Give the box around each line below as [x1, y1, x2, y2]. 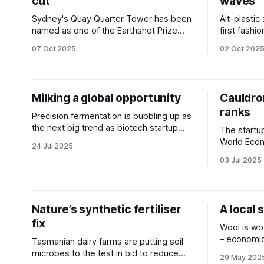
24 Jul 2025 [31, 141, 74, 150]
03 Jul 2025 [220, 156, 262, 164]
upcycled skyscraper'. [31, 49, 119, 60]
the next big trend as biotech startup [31, 123, 178, 133]
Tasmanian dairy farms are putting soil [31, 236, 183, 247]
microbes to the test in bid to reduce [31, 248, 179, 259]
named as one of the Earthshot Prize [31, 25, 177, 36]
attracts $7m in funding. [31, 134, 126, 145]
